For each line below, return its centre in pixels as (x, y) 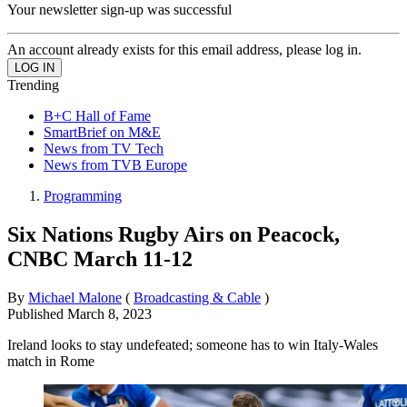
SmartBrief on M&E (102, 132)
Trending (33, 84)
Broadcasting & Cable (197, 297)
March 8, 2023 (109, 313)
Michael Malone (75, 297)
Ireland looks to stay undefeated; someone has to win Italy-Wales (193, 344)
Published (37, 313)
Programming (83, 195)
